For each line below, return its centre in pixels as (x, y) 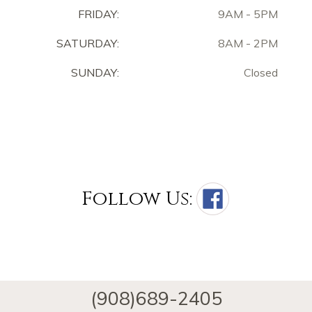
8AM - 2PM (248, 43)
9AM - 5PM (248, 14)
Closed (261, 72)
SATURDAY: (85, 43)
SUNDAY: (95, 72)
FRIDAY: (96, 14)
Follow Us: (137, 198)
